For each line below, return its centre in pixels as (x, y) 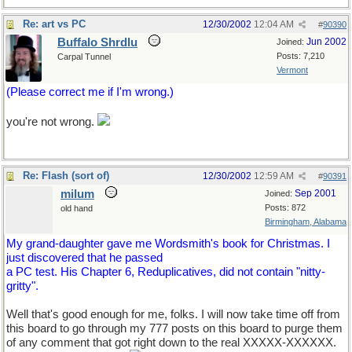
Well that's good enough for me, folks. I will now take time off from (173, 314)
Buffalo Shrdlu (97, 42)
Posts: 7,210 (301, 56)
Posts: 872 (285, 207)
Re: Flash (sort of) (66, 176)
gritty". (22, 286)
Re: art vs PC (54, 24)
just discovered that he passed (84, 258)
